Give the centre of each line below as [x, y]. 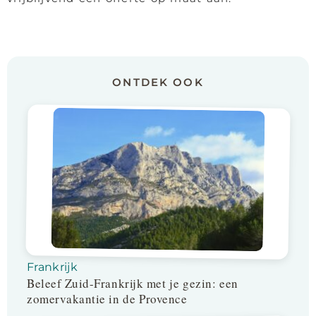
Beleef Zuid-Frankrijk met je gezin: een [133, 283]
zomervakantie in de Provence [107, 299]
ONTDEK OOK [158, 82]
